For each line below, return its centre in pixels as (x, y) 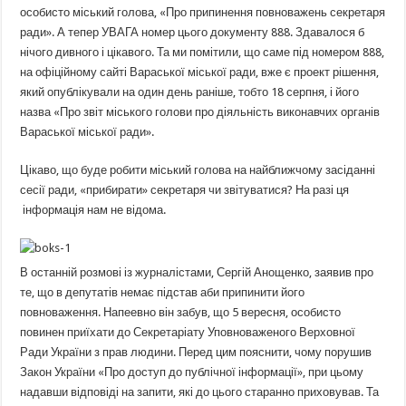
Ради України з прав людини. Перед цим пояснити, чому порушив (196, 352)
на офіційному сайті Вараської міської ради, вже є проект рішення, (200, 72)
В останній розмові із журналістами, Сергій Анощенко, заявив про (197, 272)
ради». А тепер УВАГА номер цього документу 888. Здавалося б (193, 32)
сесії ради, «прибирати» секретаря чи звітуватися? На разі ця (185, 189)
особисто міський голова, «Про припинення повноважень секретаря (203, 12)
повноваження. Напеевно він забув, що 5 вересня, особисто (181, 312)
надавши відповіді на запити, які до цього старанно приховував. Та (200, 391)
